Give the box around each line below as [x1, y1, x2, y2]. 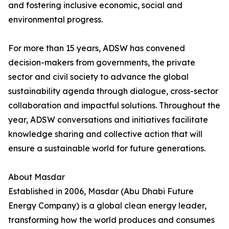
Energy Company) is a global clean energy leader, [8, 200, 207, 211]
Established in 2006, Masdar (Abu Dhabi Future [8, 186, 194, 196]
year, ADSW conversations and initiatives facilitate [8, 114, 208, 125]
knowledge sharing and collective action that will [8, 129, 202, 139]
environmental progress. [8, 14, 103, 25]
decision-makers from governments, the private [8, 57, 195, 67]
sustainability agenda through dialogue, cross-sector [8, 86, 218, 96]
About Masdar [8, 172, 65, 182]
